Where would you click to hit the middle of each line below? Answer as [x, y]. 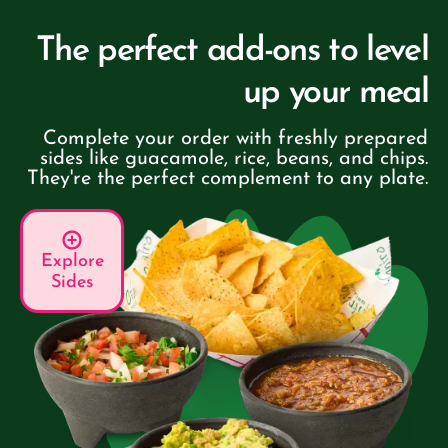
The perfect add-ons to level [232, 52]
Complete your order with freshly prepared [235, 139]
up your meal [335, 94]
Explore [72, 262]
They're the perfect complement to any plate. [227, 179]
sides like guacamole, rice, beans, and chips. [234, 159]
